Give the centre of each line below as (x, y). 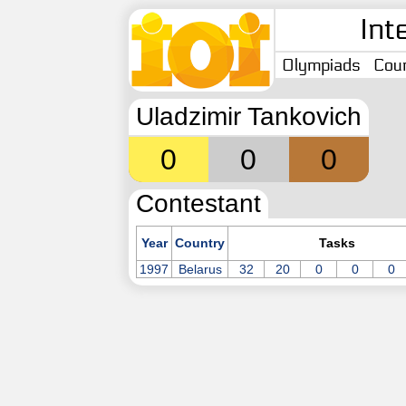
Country (200, 243)
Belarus (200, 269)
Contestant (198, 203)
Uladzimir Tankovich (249, 116)
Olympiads (321, 65)
